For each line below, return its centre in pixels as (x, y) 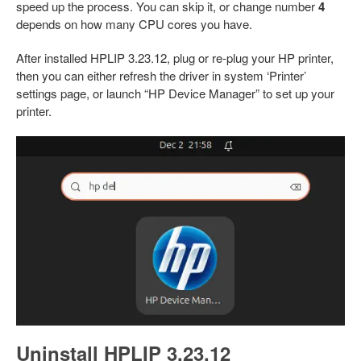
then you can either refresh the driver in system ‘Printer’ (161, 75)
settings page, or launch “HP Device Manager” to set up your (175, 93)
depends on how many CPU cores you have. (134, 23)
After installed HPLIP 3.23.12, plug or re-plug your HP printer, (175, 57)
